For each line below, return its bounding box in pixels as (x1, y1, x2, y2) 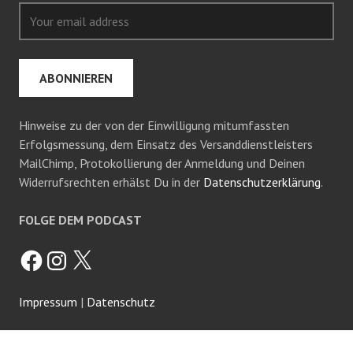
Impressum (19, 294, 77, 310)
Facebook (18, 246, 69, 262)
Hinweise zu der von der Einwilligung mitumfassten (19, 117, 289, 133)
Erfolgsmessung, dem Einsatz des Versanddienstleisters (19, 136, 313, 152)
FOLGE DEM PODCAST (19, 212, 142, 228)
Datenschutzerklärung (203, 174, 321, 190)
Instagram (43, 246, 98, 262)
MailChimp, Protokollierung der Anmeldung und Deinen (19, 155, 305, 171)
